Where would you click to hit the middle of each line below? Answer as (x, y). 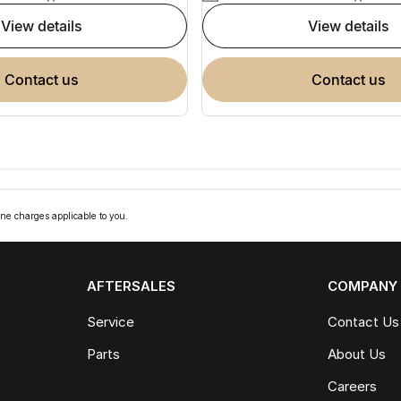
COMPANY (363, 286)
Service (110, 321)
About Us (357, 354)
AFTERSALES (131, 286)
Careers (353, 386)
